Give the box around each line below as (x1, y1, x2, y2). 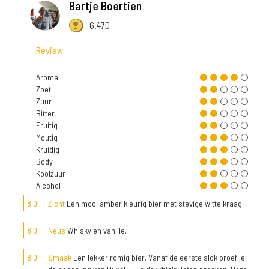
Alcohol (36, 180, 61, 191)
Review (36, 44, 63, 56)
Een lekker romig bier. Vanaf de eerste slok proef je (71, 252, 245, 263)
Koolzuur (36, 168, 65, 179)
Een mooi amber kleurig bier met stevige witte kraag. (65, 198, 244, 209)
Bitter (36, 108, 55, 119)
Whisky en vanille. (65, 225, 127, 236)
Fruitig (36, 120, 58, 131)
